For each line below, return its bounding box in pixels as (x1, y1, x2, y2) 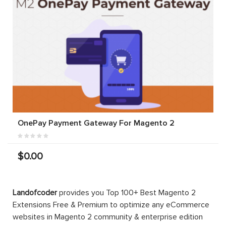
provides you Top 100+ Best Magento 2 (57, 187, 196, 198)
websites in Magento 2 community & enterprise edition (13, 211, 203, 222)
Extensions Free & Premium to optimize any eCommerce (13, 199, 209, 210)
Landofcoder (13, 187, 57, 198)
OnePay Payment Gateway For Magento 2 (18, 118, 175, 128)
